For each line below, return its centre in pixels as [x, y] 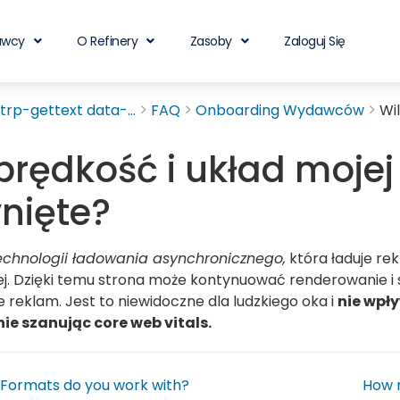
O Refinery [108, 41]
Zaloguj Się [315, 41]
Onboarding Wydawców [280, 110]
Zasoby [211, 41]
